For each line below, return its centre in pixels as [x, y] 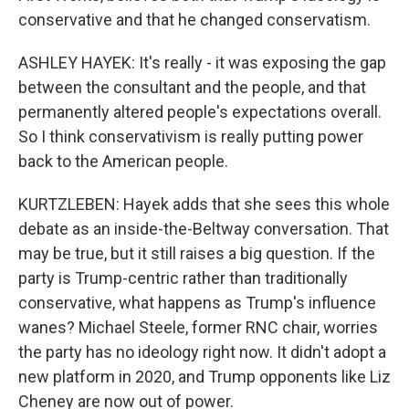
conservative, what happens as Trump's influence [197, 303]
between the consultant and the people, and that [192, 87]
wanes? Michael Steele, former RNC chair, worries [198, 327]
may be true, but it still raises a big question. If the [197, 253]
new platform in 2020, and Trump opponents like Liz [204, 377]
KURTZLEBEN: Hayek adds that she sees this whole [204, 204]
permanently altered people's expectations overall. [200, 112]
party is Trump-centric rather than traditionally [183, 278]
